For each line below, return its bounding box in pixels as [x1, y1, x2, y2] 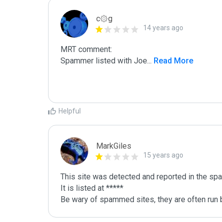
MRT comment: [60, 45, 112, 54]
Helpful [58, 107, 81, 115]
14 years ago [143, 24, 183, 32]
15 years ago [143, 151, 183, 159]
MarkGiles [96, 141, 131, 151]
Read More [152, 56, 193, 65]
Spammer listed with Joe [60, 56, 147, 65]
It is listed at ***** [60, 183, 123, 193]
